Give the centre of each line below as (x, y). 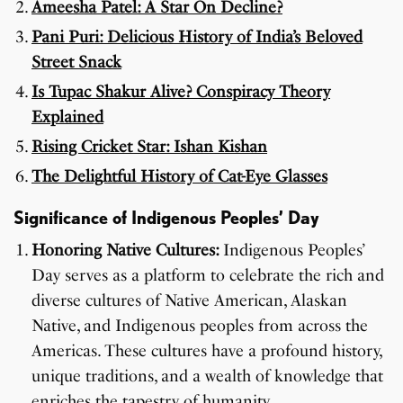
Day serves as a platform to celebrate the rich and (208, 275)
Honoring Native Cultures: (127, 250)
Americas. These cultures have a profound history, (206, 350)
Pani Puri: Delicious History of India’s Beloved (197, 36)
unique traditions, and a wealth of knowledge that (207, 376)
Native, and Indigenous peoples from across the (200, 325)
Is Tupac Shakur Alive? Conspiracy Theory (181, 91)
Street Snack (76, 62)
